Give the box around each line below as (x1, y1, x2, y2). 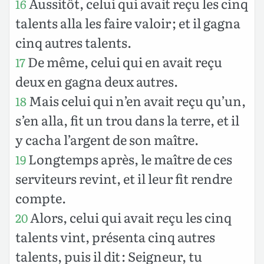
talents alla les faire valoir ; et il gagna (15, 12, 240, 32)
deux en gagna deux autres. (15, 71, 178, 91)
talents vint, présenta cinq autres (15, 226, 215, 246)
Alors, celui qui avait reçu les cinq (28, 207, 232, 227)
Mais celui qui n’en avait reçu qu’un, (27, 90, 246, 110)
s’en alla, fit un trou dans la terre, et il (15, 110, 239, 130)
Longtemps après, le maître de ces (26, 148, 232, 169)
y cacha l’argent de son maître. (15, 129, 199, 149)
